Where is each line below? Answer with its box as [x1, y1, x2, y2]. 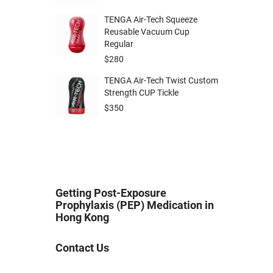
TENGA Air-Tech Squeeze [104, 14, 197, 24]
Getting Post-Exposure [55, 186, 166, 199]
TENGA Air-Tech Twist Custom [104, 75, 218, 85]
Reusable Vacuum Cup [104, 26, 190, 37]
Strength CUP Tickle [104, 87, 179, 97]
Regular [104, 38, 133, 49]
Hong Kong [55, 210, 109, 224]
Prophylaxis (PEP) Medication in [55, 198, 214, 211]
